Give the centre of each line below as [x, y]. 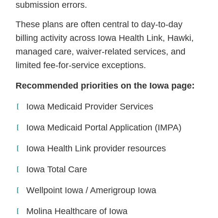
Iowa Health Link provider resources [96, 148]
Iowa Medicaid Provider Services [90, 106]
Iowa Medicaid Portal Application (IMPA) [104, 127]
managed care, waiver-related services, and [101, 51]
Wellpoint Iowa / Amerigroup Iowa [91, 190]
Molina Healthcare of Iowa [77, 211]
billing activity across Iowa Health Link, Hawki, [105, 38]
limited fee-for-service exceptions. [81, 65]
